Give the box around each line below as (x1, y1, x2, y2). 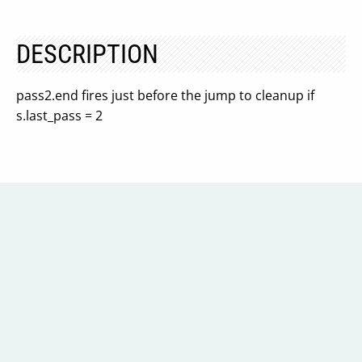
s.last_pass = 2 (16, 107, 103, 124)
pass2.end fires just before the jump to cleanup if (16, 86, 314, 104)
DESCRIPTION (16, 39, 158, 69)
